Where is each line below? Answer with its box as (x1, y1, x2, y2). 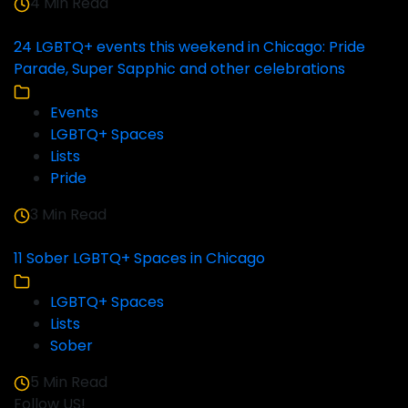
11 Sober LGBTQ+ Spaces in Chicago (14, 248, 265, 270)
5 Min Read (30, 372, 107, 393)
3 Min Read (30, 204, 107, 226)
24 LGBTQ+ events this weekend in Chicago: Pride (14, 36, 365, 58)
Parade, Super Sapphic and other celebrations (14, 58, 345, 80)
